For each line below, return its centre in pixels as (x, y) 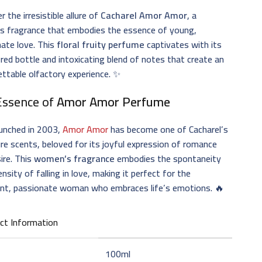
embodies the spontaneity (168, 158)
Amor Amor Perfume (114, 101)
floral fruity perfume (101, 44)
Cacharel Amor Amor (144, 15)
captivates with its (183, 44)
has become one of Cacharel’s (168, 129)
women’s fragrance (75, 158)
